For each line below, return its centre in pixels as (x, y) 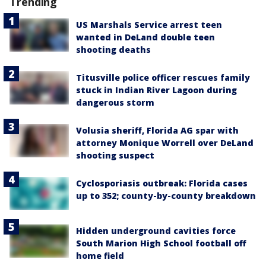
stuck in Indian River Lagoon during (156, 90)
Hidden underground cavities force (156, 230)
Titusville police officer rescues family (163, 78)
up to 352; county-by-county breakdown (166, 196)
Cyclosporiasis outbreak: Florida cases (162, 183)
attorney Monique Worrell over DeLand (165, 143)
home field (100, 255)
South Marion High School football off (161, 243)
